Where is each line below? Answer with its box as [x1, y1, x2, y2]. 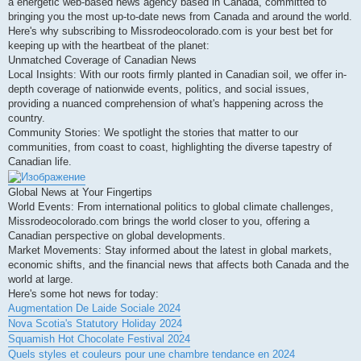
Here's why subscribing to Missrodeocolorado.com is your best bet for [8, 25, 333, 38]
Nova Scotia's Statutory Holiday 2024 [8, 317, 182, 330]
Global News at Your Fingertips [8, 185, 152, 198]
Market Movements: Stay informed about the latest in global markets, [8, 243, 332, 256]
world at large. [8, 272, 73, 285]
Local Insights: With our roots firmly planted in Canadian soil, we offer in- [8, 68, 346, 81]
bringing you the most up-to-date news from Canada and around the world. [8, 10, 352, 23]
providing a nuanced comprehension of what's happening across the [8, 98, 323, 110]
